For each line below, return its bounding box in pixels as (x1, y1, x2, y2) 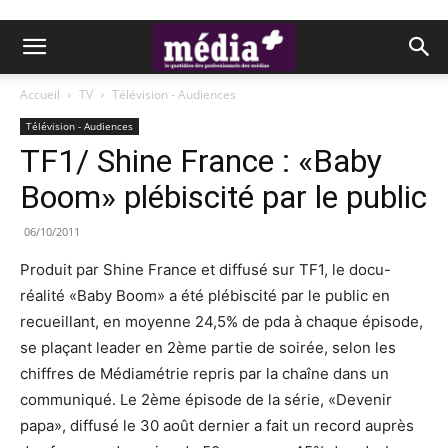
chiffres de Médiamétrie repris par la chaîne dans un (20, 364, 389, 383)
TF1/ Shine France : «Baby (20, 142, 382, 180)
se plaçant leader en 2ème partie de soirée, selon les (20, 338, 396, 357)
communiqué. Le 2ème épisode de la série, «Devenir (20, 390, 392, 409)
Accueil (20, 86, 60, 103)
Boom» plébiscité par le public (20, 178, 427, 216)
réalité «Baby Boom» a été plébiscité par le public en (20, 286, 390, 305)
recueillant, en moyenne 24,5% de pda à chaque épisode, (20, 312, 423, 331)
